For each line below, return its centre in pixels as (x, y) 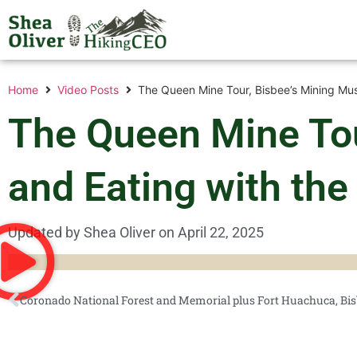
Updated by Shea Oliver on (93, 233)
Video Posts (88, 89)
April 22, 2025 (221, 233)
